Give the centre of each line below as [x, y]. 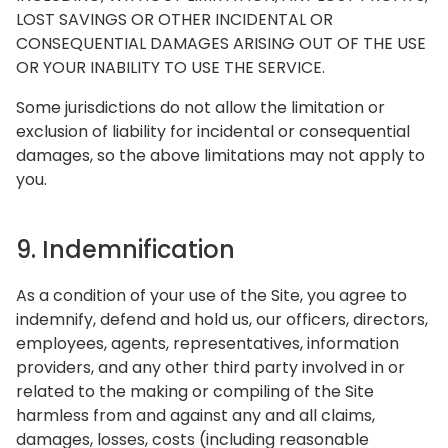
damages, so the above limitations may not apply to [220, 155]
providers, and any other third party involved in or [210, 367]
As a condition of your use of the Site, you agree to [211, 295]
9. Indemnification [125, 249]
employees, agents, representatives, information [207, 343]
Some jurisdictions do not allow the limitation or [200, 107]
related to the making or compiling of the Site [195, 391]
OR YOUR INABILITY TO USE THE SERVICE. [170, 67]
